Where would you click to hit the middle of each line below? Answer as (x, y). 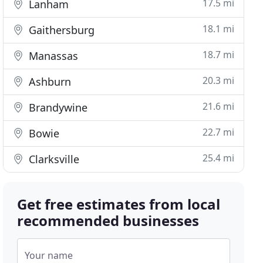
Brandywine (57, 107)
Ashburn (49, 82)
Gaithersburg (60, 30)
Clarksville (53, 159)
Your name (49, 255)
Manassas (52, 56)
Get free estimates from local (119, 204)
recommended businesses (108, 220)
